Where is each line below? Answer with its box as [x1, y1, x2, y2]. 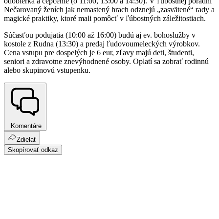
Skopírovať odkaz [8, 146, 58, 153]
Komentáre [9, 122, 42, 130]
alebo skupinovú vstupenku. [4, 66, 90, 74]
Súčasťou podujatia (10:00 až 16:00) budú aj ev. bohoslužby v [4, 30, 196, 39]
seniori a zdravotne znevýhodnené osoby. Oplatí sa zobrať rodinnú [4, 57, 209, 66]
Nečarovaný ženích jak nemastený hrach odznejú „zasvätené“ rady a [4, 5, 215, 14]
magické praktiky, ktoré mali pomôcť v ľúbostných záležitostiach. [4, 14, 206, 22]
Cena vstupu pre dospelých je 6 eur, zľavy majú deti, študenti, [4, 48, 194, 57]
